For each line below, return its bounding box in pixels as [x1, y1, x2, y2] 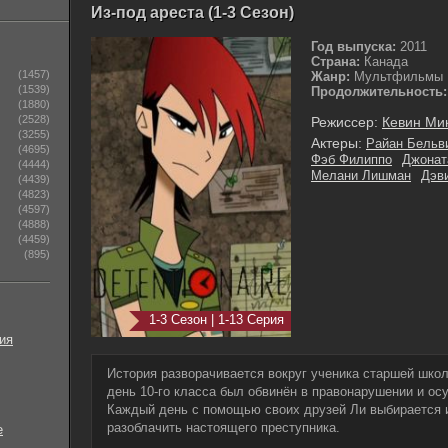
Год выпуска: [311, 39, 396, 54]
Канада [360, 54, 408, 69]
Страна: [311, 54, 360, 69]
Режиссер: [311, 114, 378, 130]
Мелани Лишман [311, 168, 411, 183]
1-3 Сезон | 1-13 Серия [149, 312, 284, 327]
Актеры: [311, 135, 362, 151]
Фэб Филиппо [311, 152, 392, 167]
